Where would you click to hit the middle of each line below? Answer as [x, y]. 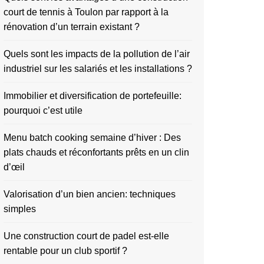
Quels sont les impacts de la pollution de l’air [97, 54]
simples [20, 209]
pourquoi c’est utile [43, 110]
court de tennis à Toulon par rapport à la [86, 12]
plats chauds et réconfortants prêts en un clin [96, 152]
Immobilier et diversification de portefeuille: [93, 96]
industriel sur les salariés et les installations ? [98, 69]
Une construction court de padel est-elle [86, 236]
